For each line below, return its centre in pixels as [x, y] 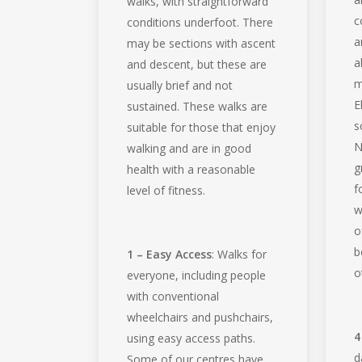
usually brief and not [180, 85]
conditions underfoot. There [200, 22]
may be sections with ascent [202, 43]
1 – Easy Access [170, 254]
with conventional [173, 296]
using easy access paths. [192, 338]
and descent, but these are [197, 64]
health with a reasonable [192, 169]
